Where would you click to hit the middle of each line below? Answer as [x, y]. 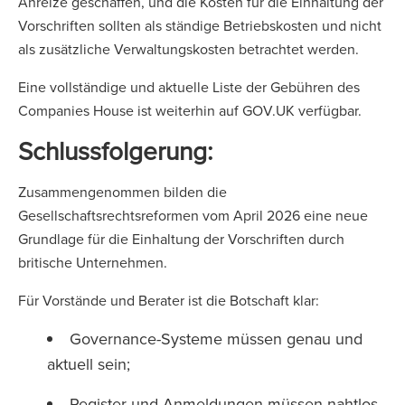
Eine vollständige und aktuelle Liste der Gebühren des [189, 87]
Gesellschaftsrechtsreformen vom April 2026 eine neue [193, 215]
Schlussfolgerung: [115, 151]
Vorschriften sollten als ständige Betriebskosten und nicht [200, 25]
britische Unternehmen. [94, 262]
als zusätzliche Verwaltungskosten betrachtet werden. [190, 49]
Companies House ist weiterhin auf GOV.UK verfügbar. [192, 110]
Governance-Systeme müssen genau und [216, 339]
